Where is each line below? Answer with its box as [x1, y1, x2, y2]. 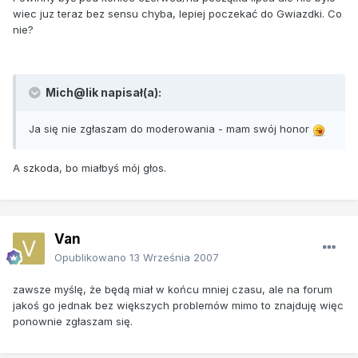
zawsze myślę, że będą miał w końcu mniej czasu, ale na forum [13, 282, 332, 296]
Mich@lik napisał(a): [43, 86, 161, 100]
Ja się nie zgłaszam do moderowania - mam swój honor [29, 122, 312, 136]
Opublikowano [54, 250, 129, 264]
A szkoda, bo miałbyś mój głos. [13, 161, 166, 175]
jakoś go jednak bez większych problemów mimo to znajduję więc [13, 298, 344, 312]
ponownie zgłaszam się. [13, 314, 133, 328]
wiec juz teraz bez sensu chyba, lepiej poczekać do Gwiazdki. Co [13, 7, 342, 21]
